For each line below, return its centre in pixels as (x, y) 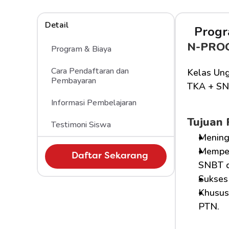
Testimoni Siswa (81, 125)
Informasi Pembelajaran (94, 103)
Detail (57, 25)
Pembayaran (74, 81)
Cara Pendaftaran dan (90, 71)
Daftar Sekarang (110, 156)
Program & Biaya (81, 49)
